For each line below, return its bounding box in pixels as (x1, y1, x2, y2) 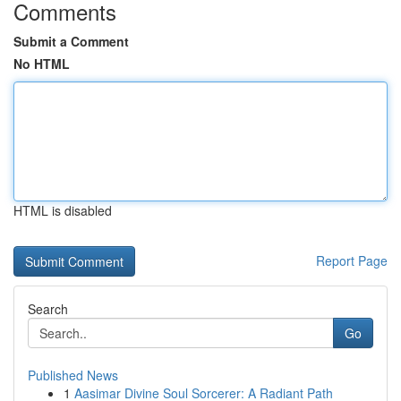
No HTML (13, 55, 70, 73)
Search (28, 300, 68, 318)
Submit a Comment (13, 32, 129, 50)
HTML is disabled (13, 201, 112, 219)
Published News (28, 366, 118, 384)
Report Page (316, 252, 388, 269)
